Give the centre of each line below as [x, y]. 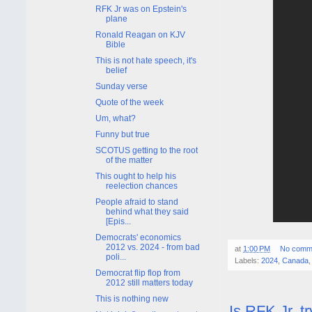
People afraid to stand [136, 202]
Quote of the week [129, 102]
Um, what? [115, 118]
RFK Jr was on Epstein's [141, 9]
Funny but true [122, 134]
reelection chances [141, 186]
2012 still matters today [149, 282]
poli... [116, 257]
